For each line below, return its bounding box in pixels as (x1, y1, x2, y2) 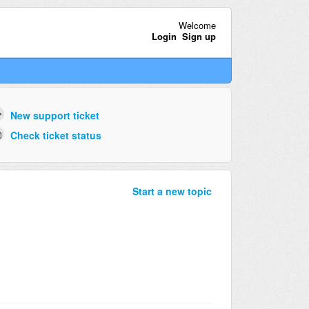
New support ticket (10, 108, 99, 123)
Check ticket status (10, 128, 101, 142)
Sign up (181, 29, 216, 43)
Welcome (178, 18, 216, 32)
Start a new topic (132, 184, 212, 199)
